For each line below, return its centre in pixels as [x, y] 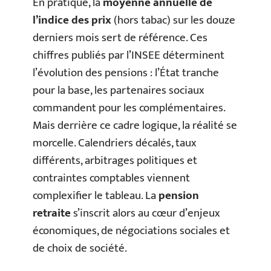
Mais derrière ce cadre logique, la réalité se [135, 125]
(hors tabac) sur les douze [173, 20]
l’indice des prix [72, 20]
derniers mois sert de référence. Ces [120, 38]
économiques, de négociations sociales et [131, 230]
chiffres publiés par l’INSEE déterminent [129, 55]
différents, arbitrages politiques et [115, 160]
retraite [52, 213]
